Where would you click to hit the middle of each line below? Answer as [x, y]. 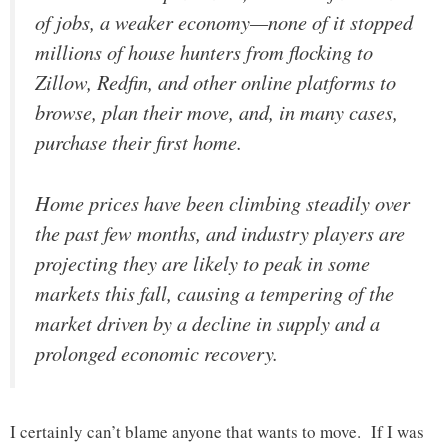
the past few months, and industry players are [220, 233]
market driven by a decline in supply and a [207, 323]
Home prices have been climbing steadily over [222, 203]
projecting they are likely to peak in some [202, 263]
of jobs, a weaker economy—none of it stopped [224, 22]
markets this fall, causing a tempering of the [214, 293]
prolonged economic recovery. [156, 353]
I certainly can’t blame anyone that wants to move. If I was [217, 431]
